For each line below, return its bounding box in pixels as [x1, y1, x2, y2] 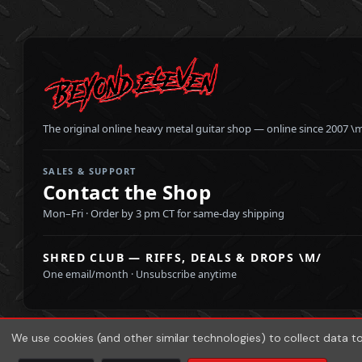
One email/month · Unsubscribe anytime [43, 267, 237, 281]
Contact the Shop [43, 178, 211, 205]
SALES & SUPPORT [43, 164, 137, 177]
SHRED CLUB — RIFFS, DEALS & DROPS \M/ [43, 249, 322, 265]
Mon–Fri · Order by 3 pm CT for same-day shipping [43, 205, 284, 221]
